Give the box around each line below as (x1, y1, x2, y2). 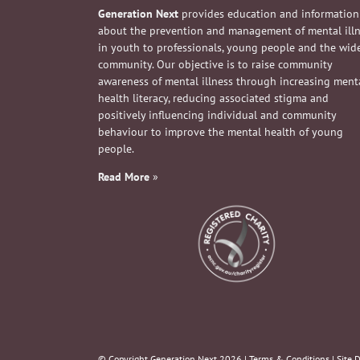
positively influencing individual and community (98, 107, 336, 122)
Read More (98, 169, 149, 184)
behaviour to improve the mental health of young (98, 124, 343, 139)
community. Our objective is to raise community (98, 56, 332, 72)
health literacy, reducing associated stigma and (98, 90, 329, 105)
